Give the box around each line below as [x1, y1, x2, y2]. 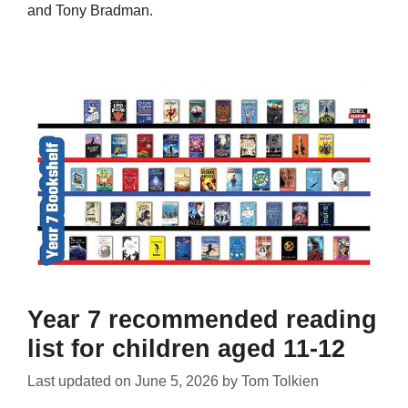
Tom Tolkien [241, 372, 319, 389]
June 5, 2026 [135, 372, 219, 389]
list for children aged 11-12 [27, 334, 345, 362]
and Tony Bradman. [27, 2, 153, 18]
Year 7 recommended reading [27, 305, 377, 333]
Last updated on [27, 372, 135, 389]
